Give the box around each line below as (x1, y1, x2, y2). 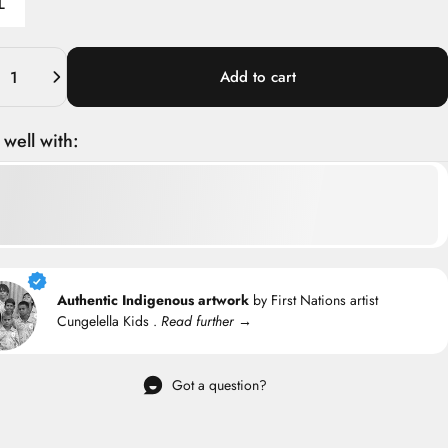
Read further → (161, 311, 253, 332)
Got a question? (172, 374, 268, 395)
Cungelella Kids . (57, 311, 162, 332)
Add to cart (219, 65, 296, 88)
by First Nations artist (249, 290, 379, 311)
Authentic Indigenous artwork (57, 290, 250, 311)
